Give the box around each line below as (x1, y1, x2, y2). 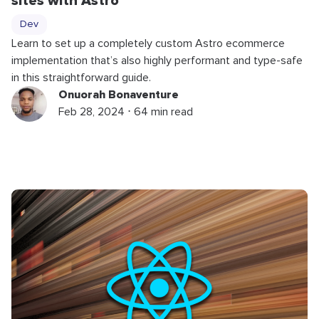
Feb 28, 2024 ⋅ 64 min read (58, 105, 193, 117)
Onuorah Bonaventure (58, 87, 179, 102)
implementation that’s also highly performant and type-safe (11, 54, 303, 66)
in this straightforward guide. (11, 71, 151, 83)
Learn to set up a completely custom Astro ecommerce (11, 37, 285, 49)
